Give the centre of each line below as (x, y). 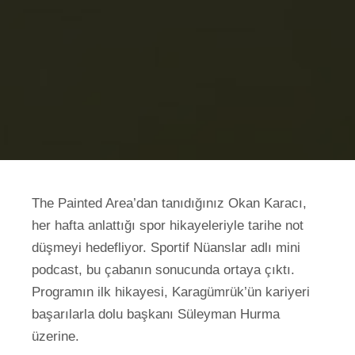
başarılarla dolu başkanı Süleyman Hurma (156, 314)
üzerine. (55, 336)
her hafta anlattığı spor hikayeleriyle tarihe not (168, 225)
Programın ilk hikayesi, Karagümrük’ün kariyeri (171, 292)
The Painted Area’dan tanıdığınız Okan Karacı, (169, 203)
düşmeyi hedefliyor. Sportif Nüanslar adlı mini (166, 247)
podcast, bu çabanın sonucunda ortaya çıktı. (163, 269)
